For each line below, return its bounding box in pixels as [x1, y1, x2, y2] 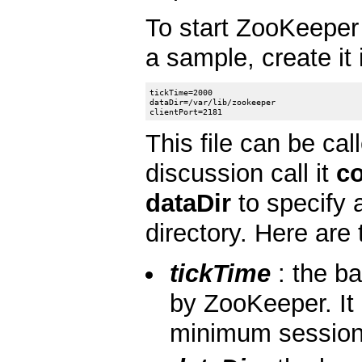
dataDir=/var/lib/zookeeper [149, 96, 276, 107]
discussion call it [145, 159, 336, 188]
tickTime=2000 [149, 86, 213, 97]
